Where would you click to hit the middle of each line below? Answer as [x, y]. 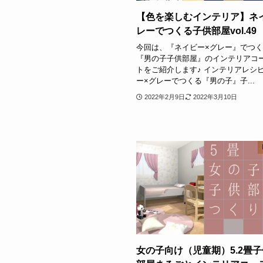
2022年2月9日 [164, 97]
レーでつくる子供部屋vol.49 [196, 31]
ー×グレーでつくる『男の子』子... [195, 81]
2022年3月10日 [215, 97]
